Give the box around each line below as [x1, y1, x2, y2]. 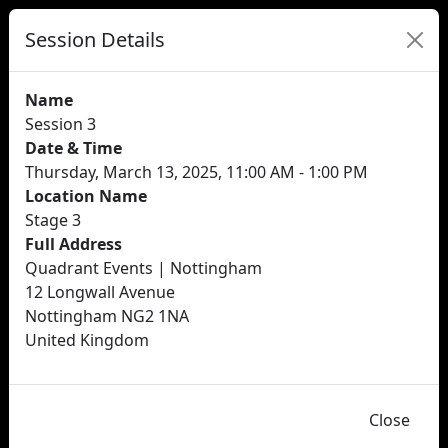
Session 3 [25, 113, 96, 135]
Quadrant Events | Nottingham [25, 257, 262, 279]
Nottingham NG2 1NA [25, 305, 189, 327]
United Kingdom [25, 329, 149, 351]
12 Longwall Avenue [25, 281, 175, 303]
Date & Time [25, 137, 122, 159]
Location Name [25, 185, 147, 207]
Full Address [25, 233, 122, 255]
